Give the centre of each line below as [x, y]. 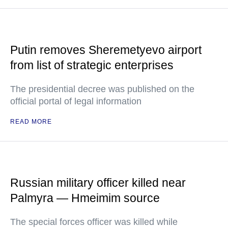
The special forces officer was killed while [94, 222]
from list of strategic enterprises [92, 65]
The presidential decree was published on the [102, 89]
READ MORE [31, 122]
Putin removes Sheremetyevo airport [106, 50]
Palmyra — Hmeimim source [85, 198]
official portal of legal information [76, 101]
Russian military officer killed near [98, 183]
